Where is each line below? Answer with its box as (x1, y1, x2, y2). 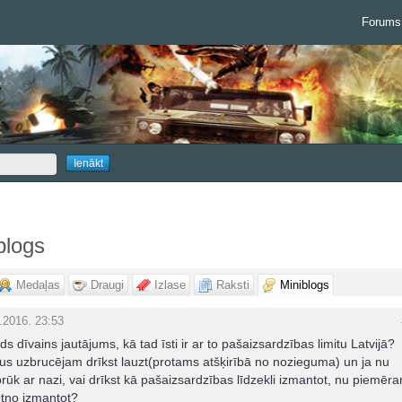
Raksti (216, 278, 249, 292)
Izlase (154, 278, 186, 292)
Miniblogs (280, 278, 329, 292)
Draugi (91, 278, 124, 292)
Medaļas (16, 278, 60, 292)
